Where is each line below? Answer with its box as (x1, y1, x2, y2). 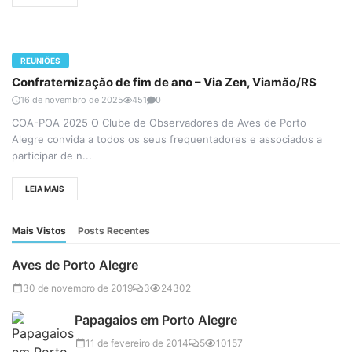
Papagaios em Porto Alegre (75, 312, 237, 328)
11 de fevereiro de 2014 (86, 337, 189, 350)
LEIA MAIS (25, 183, 64, 193)
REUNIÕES (20, 56, 60, 66)
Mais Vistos (12, 225, 66, 237)
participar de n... (12, 149, 92, 163)
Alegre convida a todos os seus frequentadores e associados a (12, 133, 322, 146)
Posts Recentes (78, 225, 150, 237)
